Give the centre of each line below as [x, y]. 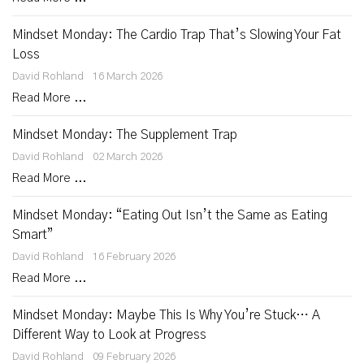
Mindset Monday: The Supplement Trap [125, 135]
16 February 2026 [134, 257]
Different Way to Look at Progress [109, 335]
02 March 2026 [128, 157]
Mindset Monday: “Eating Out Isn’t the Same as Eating [170, 215]
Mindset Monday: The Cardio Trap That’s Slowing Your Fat [177, 35]
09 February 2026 [134, 357]
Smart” [32, 235]
